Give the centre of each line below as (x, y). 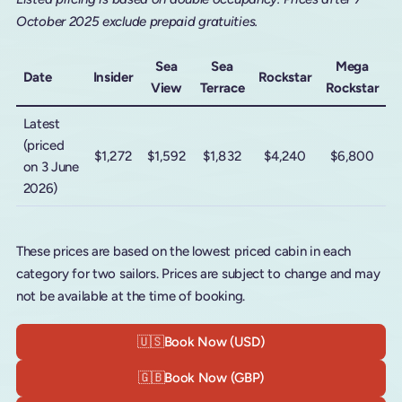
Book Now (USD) (214, 341)
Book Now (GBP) (214, 378)
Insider (113, 77)
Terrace (222, 88)
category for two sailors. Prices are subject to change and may (198, 273)
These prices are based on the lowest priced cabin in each (184, 251)
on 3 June (51, 167)
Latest (41, 124)
